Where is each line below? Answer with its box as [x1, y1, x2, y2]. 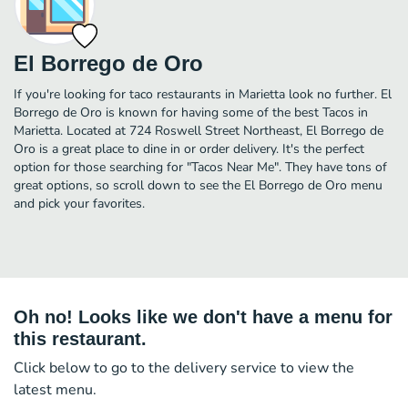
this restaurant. [14, 328, 147, 349]
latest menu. [14, 379, 97, 400]
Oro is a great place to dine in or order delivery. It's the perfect [14, 139, 364, 158]
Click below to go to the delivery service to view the [14, 357, 354, 378]
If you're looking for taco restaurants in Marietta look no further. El [14, 85, 392, 103]
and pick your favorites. [14, 194, 145, 212]
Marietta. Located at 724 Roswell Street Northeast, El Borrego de [14, 121, 383, 139]
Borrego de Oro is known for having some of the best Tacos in [14, 103, 368, 121]
